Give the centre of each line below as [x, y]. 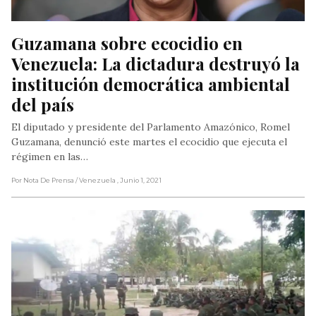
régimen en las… [50, 157]
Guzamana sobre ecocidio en [127, 43]
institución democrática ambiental [151, 84]
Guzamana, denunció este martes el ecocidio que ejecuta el [149, 142]
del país [43, 104]
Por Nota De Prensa [43, 181]
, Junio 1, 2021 [139, 181]
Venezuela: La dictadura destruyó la [156, 63]
